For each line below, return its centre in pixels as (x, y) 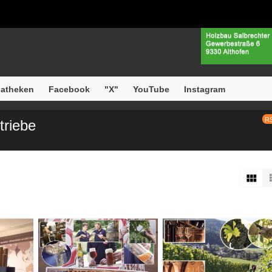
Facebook (69, 90)
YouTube (151, 90)
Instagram (205, 90)
